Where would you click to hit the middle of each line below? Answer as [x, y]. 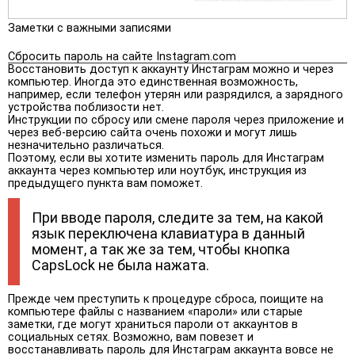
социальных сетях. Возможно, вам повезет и [131, 337]
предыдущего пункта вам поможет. [105, 183]
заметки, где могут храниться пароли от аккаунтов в [153, 324]
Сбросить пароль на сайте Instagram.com [122, 56]
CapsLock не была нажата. [120, 265]
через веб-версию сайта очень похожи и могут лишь [153, 132]
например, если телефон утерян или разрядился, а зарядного [176, 94]
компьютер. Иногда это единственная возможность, [153, 82]
